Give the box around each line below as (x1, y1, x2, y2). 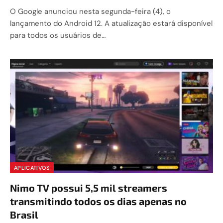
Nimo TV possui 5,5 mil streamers (10, 182, 167, 194)
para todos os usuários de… (10, 30, 106, 40)
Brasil (10, 209, 38, 221)
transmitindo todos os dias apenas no (10, 195, 187, 207)
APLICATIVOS (14, 164, 50, 171)
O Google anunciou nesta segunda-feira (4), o (10, 6, 171, 16)
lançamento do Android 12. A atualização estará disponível (10, 18, 213, 28)
